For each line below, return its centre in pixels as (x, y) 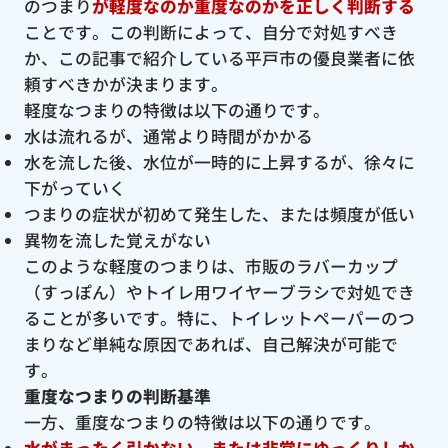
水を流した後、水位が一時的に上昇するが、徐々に (219, 161)
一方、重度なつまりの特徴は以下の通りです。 (202, 421)
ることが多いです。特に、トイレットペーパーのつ (219, 317)
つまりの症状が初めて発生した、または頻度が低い (219, 213)
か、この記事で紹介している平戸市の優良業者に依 (219, 57)
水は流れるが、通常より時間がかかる (168, 135)
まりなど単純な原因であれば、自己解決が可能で (210, 343)
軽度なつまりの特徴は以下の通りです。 (176, 109)
